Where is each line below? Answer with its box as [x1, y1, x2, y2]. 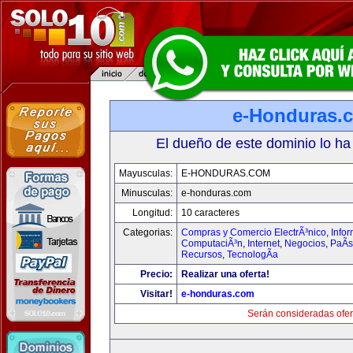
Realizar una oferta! [181, 269, 269, 280]
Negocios [284, 238, 325, 249]
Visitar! [140, 288, 173, 299]
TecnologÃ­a [227, 249, 278, 260]
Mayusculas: [119, 168, 173, 179]
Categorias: [123, 227, 173, 238]
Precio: [140, 269, 173, 280]
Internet [247, 238, 280, 249]
